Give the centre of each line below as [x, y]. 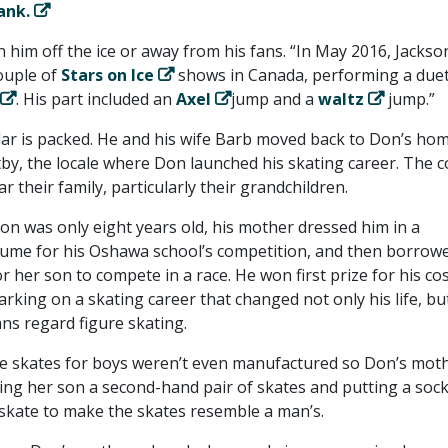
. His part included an [95, 99]
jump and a [274, 99]
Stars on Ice [107, 75]
